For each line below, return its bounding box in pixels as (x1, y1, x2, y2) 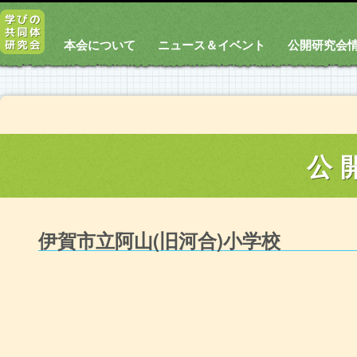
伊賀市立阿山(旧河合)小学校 (38, 226, 280, 253)
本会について (64, 36, 135, 53)
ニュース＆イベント (158, 36, 265, 53)
